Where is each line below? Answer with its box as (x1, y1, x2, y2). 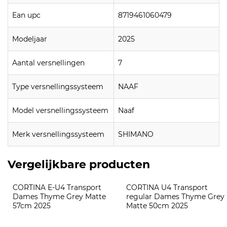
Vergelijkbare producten (8, 158, 150, 172)
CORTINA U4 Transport (126, 183, 210, 193)
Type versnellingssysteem (12, 82, 103, 92)
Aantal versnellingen (12, 58, 85, 68)
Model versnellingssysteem (12, 106, 108, 116)
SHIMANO (118, 130, 154, 139)
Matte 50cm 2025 (126, 201, 188, 211)
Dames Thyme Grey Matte (13, 192, 108, 202)
